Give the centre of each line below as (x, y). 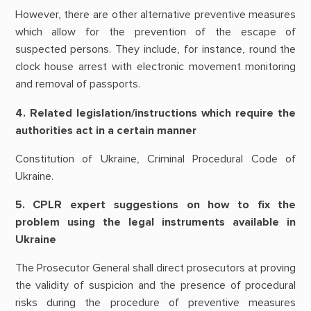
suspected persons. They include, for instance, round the (155, 50)
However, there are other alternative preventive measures (155, 15)
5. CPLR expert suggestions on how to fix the (155, 205)
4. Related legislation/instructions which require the (155, 113)
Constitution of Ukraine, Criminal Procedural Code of (155, 159)
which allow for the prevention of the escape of (155, 32)
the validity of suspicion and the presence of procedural (155, 286)
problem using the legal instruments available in (155, 222)
